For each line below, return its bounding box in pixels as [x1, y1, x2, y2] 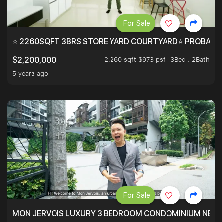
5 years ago [12, 69, 48, 78]
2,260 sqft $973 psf [104, 55, 166, 64]
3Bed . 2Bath [170, 55, 210, 64]
